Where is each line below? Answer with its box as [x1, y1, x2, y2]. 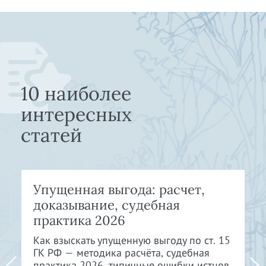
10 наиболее [21, 81, 131, 106]
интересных [21, 102, 132, 126]
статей [21, 122, 82, 147]
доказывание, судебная [33, 196, 180, 213]
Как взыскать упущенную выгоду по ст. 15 [33, 233, 230, 247]
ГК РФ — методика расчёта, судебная [33, 245, 210, 259]
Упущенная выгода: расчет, [33, 180, 205, 198]
